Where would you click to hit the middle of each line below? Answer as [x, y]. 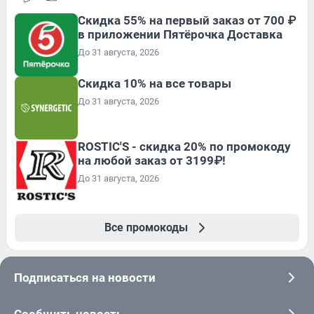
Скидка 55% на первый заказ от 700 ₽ [187, 20]
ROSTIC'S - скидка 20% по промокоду [184, 146]
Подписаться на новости [85, 277]
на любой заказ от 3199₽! [152, 160]
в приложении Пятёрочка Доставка [180, 34]
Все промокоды [146, 227]
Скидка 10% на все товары [155, 83]
